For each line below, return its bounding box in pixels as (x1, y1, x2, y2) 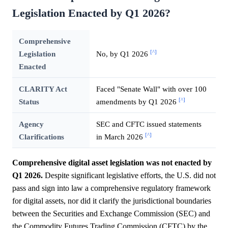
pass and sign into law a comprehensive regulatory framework (12, 183, 211, 192)
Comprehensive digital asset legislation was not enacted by (12, 158, 212, 167)
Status (18, 97, 39, 106)
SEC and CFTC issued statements (96, 119, 202, 128)
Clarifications (18, 132, 64, 141)
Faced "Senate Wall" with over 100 (96, 84, 207, 93)
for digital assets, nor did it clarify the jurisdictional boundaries (12, 196, 211, 205)
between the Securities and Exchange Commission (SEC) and (12, 209, 210, 218)
